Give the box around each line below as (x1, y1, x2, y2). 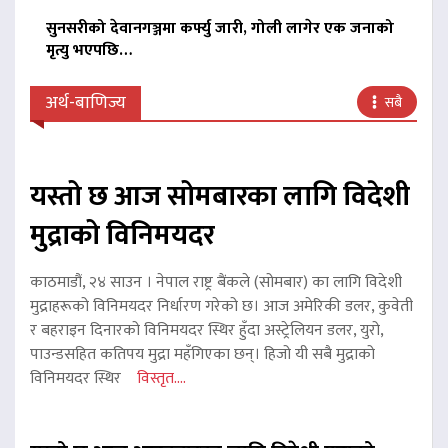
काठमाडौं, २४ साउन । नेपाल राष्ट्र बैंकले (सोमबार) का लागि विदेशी (30, 269, 402, 297)
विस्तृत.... (137, 365, 186, 393)
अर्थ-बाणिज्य (45, 88, 126, 119)
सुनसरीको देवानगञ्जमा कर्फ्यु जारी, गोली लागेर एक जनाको (46, 15, 394, 43)
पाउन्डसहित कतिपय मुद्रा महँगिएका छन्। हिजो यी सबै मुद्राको (30, 341, 375, 369)
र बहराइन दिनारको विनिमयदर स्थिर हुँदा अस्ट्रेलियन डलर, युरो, (30, 317, 383, 345)
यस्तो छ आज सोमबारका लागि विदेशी (30, 173, 410, 221)
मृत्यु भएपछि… (46, 37, 132, 65)
